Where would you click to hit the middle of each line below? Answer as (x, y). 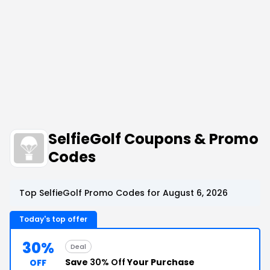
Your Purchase (160, 262)
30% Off (108, 262)
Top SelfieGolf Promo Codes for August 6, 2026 (124, 193)
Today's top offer (53, 219)
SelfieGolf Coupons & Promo (153, 139)
